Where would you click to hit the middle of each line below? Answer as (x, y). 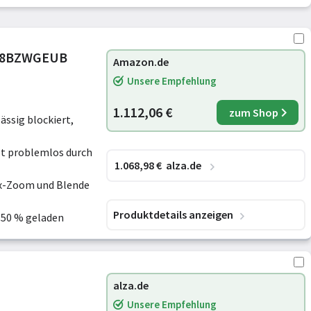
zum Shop (253, 112)
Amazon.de (141, 62)
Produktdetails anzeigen (173, 214)
